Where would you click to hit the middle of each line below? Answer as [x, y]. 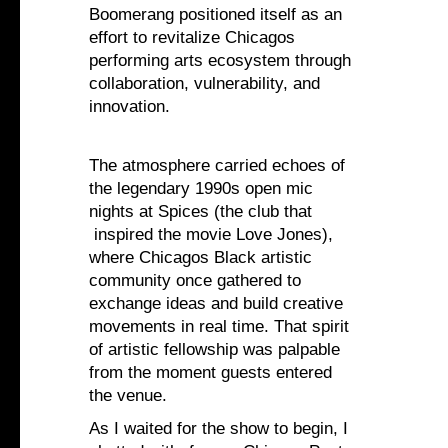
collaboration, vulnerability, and [204, 84]
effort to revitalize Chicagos [192, 38]
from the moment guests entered [210, 373]
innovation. [129, 107]
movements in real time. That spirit [219, 327]
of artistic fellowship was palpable [214, 350]
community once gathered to [195, 281]
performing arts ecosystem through [220, 61]
